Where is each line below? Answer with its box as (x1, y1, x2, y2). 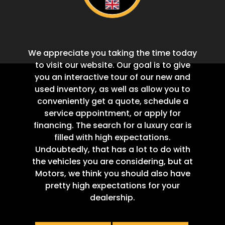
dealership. (90, 192, 135, 204)
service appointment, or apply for (44, 107, 181, 120)
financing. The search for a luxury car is (33, 120, 192, 132)
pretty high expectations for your (45, 180, 180, 192)
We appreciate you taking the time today (28, 47, 197, 59)
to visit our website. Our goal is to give (35, 59, 190, 71)
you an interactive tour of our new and (35, 71, 190, 83)
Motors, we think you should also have (35, 168, 190, 180)
